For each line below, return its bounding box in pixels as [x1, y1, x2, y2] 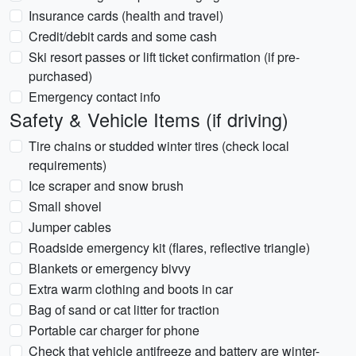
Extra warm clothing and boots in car [29, 280, 233, 298]
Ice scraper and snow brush [29, 176, 184, 195]
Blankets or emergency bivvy [29, 259, 191, 277]
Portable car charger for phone [29, 321, 199, 339]
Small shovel [29, 197, 102, 215]
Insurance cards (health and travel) [29, 6, 223, 25]
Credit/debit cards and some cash [29, 27, 217, 45]
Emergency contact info [29, 87, 161, 106]
